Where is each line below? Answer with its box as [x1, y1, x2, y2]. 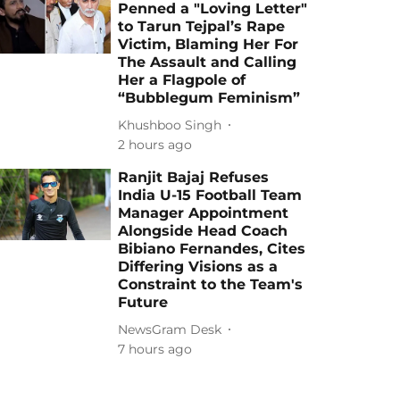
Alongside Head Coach [118, 222, 288, 239]
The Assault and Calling [118, 54, 297, 71]
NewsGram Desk [118, 321, 222, 337]
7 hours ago [118, 341, 193, 357]
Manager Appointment [118, 204, 289, 221]
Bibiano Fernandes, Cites [118, 240, 306, 257]
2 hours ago [118, 137, 193, 153]
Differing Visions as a [118, 258, 279, 275]
